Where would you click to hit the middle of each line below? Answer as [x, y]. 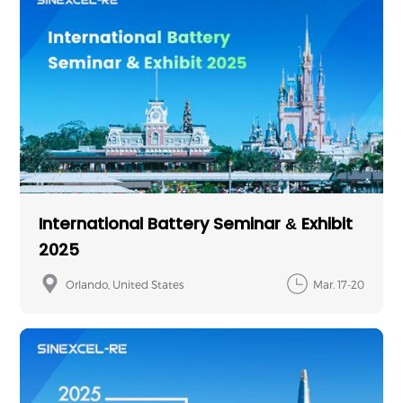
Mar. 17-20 [339, 284]
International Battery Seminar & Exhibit [195, 225]
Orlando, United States [124, 284]
